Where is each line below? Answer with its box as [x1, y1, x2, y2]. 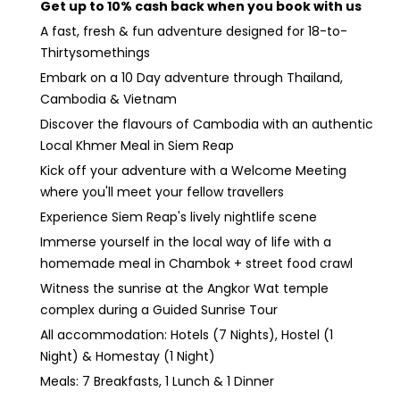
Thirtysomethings [40, 44, 154, 62]
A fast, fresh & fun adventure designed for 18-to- [40, 22, 347, 40]
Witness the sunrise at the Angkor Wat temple [40, 279, 329, 297]
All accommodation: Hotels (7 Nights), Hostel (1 [40, 326, 333, 344]
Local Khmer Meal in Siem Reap [40, 137, 234, 154]
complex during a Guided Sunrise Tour [40, 301, 278, 319]
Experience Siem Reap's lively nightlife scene [40, 208, 317, 226]
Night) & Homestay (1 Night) [40, 347, 215, 365]
